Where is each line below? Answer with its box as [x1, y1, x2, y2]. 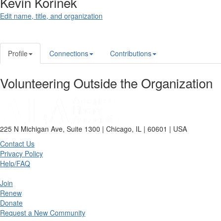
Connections [49, 48, 88, 58]
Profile [8, 48, 28, 58]
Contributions [110, 48, 151, 58]
